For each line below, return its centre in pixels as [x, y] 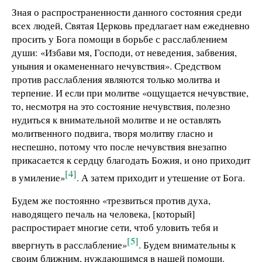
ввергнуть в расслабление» [69, 245]
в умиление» [38, 177]
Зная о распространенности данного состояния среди [127, 12]
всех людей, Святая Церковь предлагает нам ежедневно [131, 26]
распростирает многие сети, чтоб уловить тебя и [115, 227]
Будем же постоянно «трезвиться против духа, [111, 201]
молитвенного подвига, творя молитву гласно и [112, 133]
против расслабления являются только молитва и [116, 80]
